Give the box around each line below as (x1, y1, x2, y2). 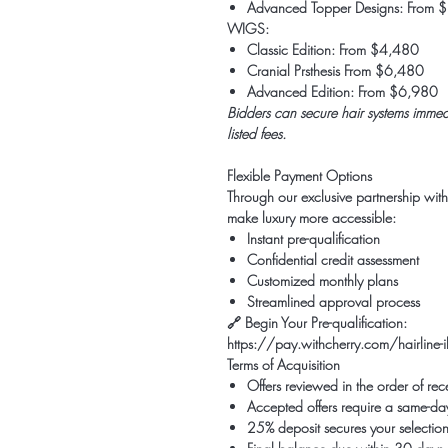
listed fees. (227, 124, 286, 143)
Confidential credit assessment (247, 250, 419, 269)
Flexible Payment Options (227, 166, 372, 185)
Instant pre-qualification (247, 229, 380, 248)
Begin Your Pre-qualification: (245, 313, 407, 332)
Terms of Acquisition (227, 355, 340, 374)
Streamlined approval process (247, 292, 420, 311)
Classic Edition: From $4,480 (247, 40, 419, 59)
